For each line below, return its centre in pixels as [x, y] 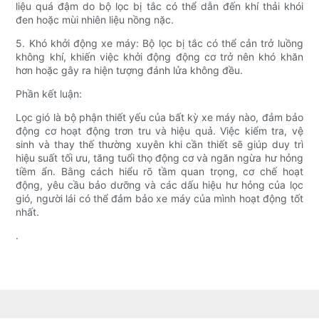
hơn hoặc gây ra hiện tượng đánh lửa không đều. [130, 70]
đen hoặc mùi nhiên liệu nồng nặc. [95, 20]
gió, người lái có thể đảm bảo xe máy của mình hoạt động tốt [159, 199]
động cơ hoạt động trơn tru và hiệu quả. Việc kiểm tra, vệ [159, 131]
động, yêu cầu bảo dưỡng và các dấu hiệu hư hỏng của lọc [159, 185]
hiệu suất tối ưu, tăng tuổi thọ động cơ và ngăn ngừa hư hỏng [159, 158]
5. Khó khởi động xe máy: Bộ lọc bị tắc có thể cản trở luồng [159, 43]
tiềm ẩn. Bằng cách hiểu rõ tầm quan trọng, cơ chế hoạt [159, 172]
